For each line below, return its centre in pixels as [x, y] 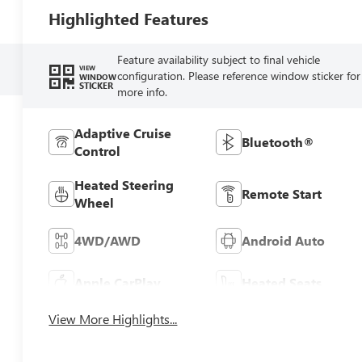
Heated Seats [281, 283]
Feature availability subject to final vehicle [218, 60]
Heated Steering [124, 185]
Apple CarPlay [118, 283]
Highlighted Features [129, 19]
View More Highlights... [113, 319]
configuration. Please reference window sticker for [238, 76]
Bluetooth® [278, 142]
